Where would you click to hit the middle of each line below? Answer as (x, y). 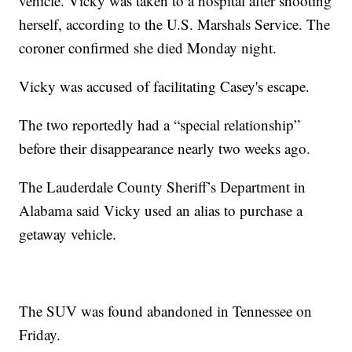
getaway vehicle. (68, 234)
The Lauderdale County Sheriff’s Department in (163, 187)
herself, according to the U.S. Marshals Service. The (175, 24)
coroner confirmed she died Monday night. (148, 48)
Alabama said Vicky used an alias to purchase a (161, 211)
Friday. (40, 335)
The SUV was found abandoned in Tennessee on (166, 311)
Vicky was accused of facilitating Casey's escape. (165, 86)
